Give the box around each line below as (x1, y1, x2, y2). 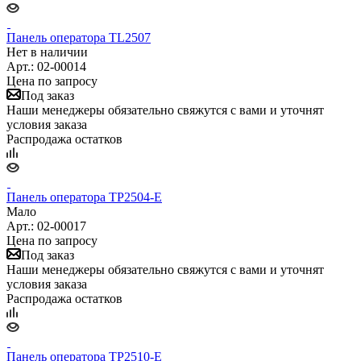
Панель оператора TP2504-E (6, 189, 162, 204)
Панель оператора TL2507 (6, 30, 151, 44)
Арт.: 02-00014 (6, 59, 86, 73)
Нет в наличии (6, 44, 88, 59)
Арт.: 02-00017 (6, 218, 86, 233)
